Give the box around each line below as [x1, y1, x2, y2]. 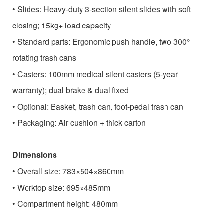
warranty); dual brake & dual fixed [12, 84, 129, 96]
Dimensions [12, 149, 57, 161]
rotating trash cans [12, 52, 76, 64]
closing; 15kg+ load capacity [12, 20, 111, 31]
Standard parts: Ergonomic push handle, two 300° [17, 36, 190, 48]
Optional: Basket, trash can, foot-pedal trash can [17, 101, 183, 112]
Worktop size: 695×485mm [17, 182, 110, 193]
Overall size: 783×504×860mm [17, 165, 124, 177]
